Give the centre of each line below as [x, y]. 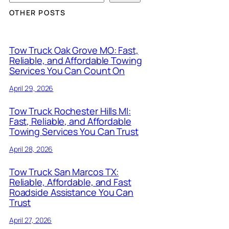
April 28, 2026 [31, 149]
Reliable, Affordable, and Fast [70, 182]
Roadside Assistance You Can [71, 192]
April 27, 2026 [30, 220]
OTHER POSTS [37, 12]
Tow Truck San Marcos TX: [64, 171]
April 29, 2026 [31, 88]
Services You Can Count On [67, 71]
